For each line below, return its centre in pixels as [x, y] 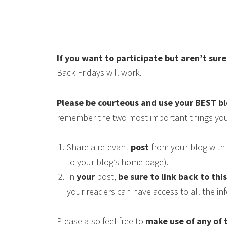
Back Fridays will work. [99, 73]
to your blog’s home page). [118, 162]
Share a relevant [99, 147]
